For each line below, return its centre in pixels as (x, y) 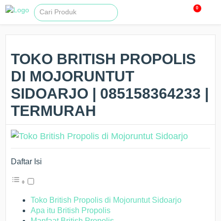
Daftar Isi (27, 162)
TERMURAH (54, 111)
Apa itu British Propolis (71, 210)
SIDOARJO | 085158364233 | (110, 93)
